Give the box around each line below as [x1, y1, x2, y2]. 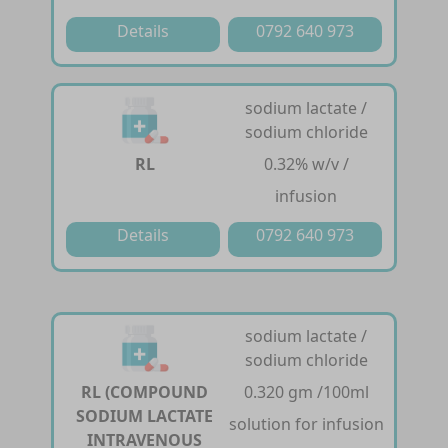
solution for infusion [228, 413, 384, 436]
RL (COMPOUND [81, 381, 209, 404]
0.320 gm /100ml [243, 381, 369, 404]
